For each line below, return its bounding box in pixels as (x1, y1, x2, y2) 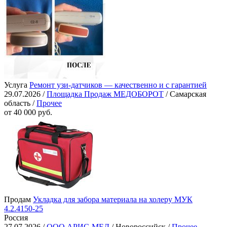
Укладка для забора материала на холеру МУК (33, 195, 193, 204)
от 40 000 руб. (4, 108, 52, 117)
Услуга (4, 81, 27, 90)
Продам (4, 195, 31, 204)
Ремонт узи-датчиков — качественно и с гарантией (29, 81, 207, 90)
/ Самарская (164, 90, 206, 99)
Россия (4, 213, 28, 222)
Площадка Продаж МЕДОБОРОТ (47, 90, 164, 99)
